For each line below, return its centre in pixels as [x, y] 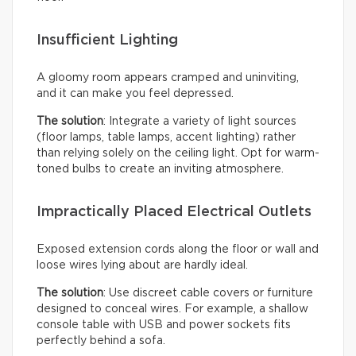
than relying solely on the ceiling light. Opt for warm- [178, 154]
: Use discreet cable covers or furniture [208, 294]
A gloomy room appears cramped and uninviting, [168, 78]
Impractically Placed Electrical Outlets [174, 213]
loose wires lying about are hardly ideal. [142, 266]
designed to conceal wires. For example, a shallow [172, 310]
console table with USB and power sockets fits [164, 325]
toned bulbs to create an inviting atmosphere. [160, 170]
